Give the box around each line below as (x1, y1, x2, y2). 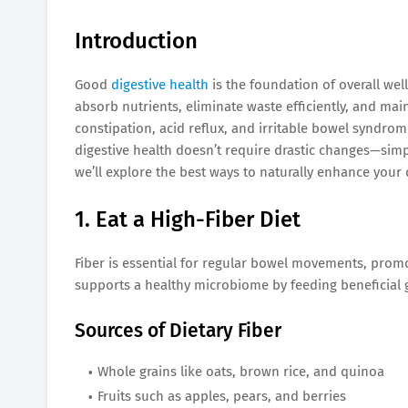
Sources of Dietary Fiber (75, 318, 281, 342)
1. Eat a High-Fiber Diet (75, 206, 301, 232)
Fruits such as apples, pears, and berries (97, 387, 346, 404)
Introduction (75, 27, 198, 54)
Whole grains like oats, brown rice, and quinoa (97, 362, 384, 380)
